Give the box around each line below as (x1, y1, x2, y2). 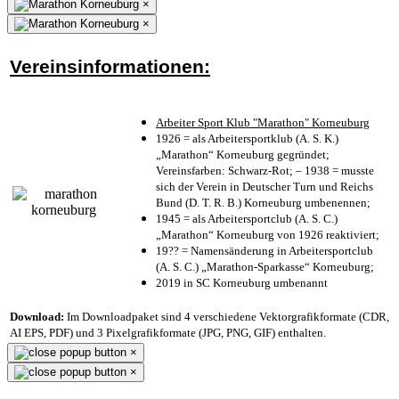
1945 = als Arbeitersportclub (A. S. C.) (156, 211, 338, 225)
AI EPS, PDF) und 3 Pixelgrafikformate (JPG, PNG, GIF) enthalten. (10, 325, 326, 339)
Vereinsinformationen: (10, 55, 210, 77)
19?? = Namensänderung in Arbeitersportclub (156, 243, 373, 257)
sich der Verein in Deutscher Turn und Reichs (156, 179, 373, 193)
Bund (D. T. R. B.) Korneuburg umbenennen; (156, 195, 370, 209)
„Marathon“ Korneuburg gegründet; (156, 147, 330, 161)
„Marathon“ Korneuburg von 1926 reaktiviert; (156, 227, 379, 241)
